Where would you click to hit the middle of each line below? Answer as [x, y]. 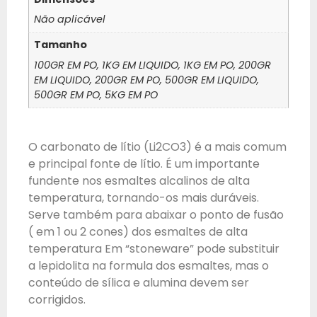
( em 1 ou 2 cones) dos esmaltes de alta [138, 232]
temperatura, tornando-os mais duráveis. [144, 198]
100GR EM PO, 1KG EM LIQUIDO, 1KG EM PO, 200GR [153, 65]
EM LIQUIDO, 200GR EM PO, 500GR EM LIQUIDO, [147, 80]
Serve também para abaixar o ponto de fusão [156, 215]
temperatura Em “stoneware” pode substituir [154, 249]
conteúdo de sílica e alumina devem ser [139, 283]
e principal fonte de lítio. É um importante [144, 164]
